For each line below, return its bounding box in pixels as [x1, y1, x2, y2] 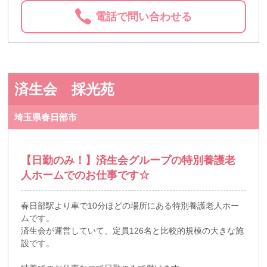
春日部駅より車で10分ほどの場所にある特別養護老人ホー [21, 200, 240, 210]
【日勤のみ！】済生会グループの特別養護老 [21, 154, 236, 166]
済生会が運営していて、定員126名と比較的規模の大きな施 [21, 225, 244, 235]
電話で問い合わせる [95, 11, 193, 23]
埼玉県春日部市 [14, 111, 77, 122]
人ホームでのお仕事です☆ [21, 169, 150, 181]
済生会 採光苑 [14, 80, 115, 97]
